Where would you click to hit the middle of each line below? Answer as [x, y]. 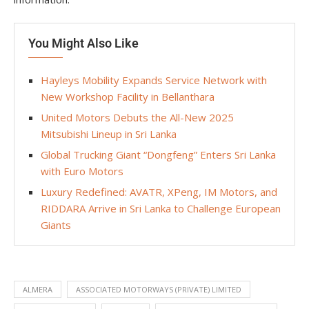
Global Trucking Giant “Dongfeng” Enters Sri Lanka [158, 154]
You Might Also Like [83, 43]
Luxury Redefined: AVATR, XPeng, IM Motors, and [159, 192]
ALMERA [38, 289]
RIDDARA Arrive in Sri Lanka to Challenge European [161, 208]
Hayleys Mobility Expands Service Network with [154, 80]
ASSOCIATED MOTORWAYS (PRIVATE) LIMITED [159, 289]
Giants [56, 225]
